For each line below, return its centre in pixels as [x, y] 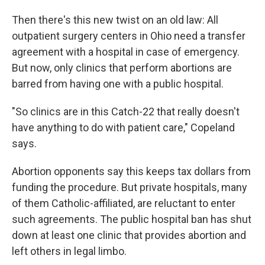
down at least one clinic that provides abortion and [129, 235]
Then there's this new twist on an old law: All [115, 20]
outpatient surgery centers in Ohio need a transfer [129, 36]
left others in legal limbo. [69, 251]
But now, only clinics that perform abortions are [122, 68]
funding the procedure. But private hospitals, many [130, 188]
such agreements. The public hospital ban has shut [132, 219]
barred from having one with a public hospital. [118, 84]
